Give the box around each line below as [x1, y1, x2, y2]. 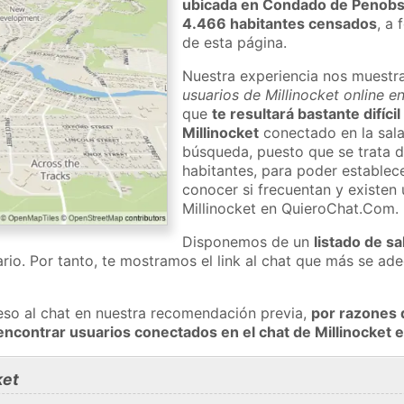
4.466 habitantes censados [182, 14, 378, 32]
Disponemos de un [182, 232, 315, 251]
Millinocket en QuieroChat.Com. [182, 198, 399, 217]
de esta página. [182, 32, 288, 51]
